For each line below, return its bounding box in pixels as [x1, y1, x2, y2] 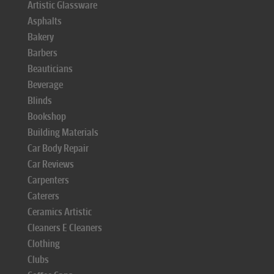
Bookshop [28, 111, 66, 122]
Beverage [28, 79, 63, 91]
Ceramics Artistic [28, 206, 92, 218]
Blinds [28, 95, 52, 106]
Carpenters [28, 174, 69, 186]
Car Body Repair [28, 143, 89, 154]
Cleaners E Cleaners [28, 222, 102, 234]
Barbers [28, 47, 57, 59]
